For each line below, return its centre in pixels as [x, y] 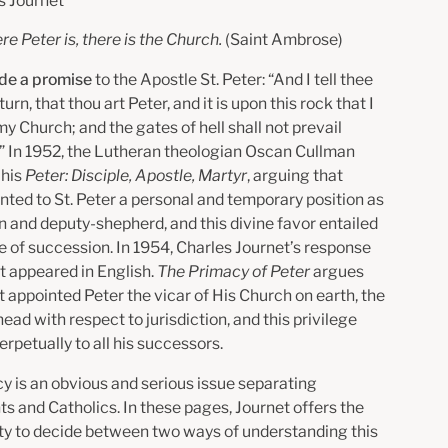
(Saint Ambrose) [284, 40]
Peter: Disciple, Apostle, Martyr [136, 176]
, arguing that [295, 176]
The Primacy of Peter [235, 272]
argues [339, 272]
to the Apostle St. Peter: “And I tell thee [234, 80]
